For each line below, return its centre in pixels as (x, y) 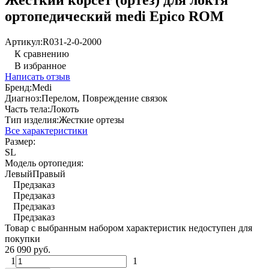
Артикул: (24, 41)
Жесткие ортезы (92, 119)
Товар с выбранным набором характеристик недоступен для (128, 228)
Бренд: (18, 87)
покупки (23, 238)
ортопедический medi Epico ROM (114, 16)
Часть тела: (27, 109)
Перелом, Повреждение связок (104, 98)
